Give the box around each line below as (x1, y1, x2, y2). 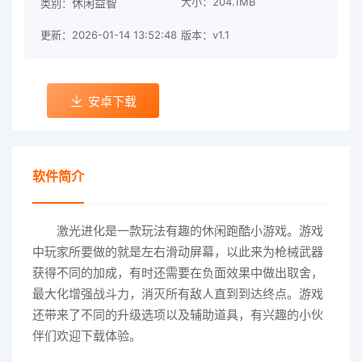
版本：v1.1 (181, 28, 229, 41)
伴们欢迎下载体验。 (32, 328, 141, 343)
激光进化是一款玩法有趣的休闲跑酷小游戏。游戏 (57, 223, 323, 238)
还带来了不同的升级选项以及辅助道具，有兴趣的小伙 (32, 307, 323, 322)
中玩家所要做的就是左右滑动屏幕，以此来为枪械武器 (32, 244, 323, 259)
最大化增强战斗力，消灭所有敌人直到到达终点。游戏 (32, 286, 323, 301)
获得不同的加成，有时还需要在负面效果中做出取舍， (32, 265, 323, 280)
